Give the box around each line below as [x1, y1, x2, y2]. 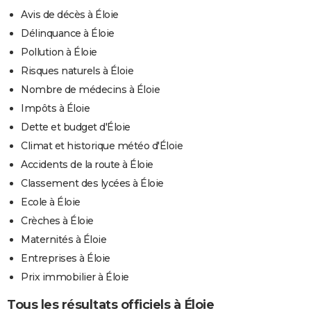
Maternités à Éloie [21, 233, 106, 246]
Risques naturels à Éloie [21, 64, 133, 77]
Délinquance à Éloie [21, 26, 115, 40]
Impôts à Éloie [21, 101, 90, 115]
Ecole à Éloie [21, 195, 81, 208]
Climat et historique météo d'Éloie [21, 139, 183, 152]
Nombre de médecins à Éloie [21, 83, 160, 96]
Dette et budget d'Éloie [21, 120, 131, 133]
